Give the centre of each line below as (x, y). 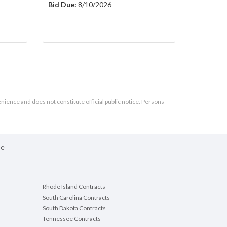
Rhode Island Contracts (74, 187)
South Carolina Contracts (76, 198)
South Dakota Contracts (74, 208)
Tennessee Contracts (71, 219)
